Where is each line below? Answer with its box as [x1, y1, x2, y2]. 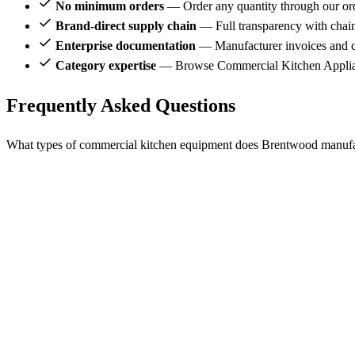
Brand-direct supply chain [55, 19, 197, 33]
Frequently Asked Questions [6, 95, 235, 116]
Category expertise [55, 59, 156, 73]
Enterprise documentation [55, 39, 196, 53]
